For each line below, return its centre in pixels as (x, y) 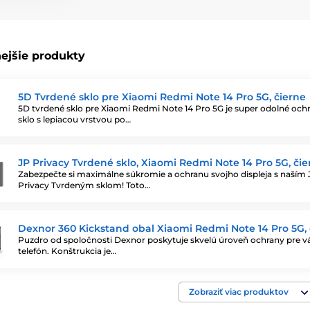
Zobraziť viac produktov (239, 292)
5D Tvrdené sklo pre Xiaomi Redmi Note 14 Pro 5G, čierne (162, 97)
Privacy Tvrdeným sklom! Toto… (84, 185)
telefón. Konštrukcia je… (67, 250)
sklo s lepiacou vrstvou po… (74, 119)
